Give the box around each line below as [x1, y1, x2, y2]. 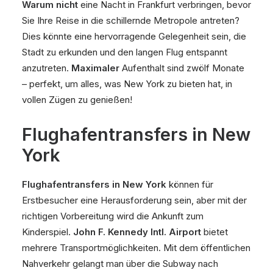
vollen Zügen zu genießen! [22, 94, 132, 105]
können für [166, 179, 213, 190]
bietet [201, 226, 228, 238]
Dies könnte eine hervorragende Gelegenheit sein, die [22, 30, 246, 42]
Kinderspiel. [22, 226, 73, 238]
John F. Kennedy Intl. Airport [73, 226, 201, 238]
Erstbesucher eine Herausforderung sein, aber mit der [22, 194, 247, 206]
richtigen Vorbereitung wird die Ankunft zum [22, 210, 204, 222]
